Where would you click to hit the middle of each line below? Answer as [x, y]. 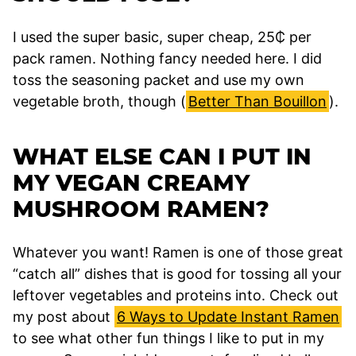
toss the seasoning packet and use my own [159, 79]
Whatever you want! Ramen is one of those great [178, 252]
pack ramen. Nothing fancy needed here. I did [167, 58]
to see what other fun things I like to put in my [168, 338]
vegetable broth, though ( [99, 101]
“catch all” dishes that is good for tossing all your [177, 273]
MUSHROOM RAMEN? [141, 209]
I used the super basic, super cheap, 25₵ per [162, 37]
